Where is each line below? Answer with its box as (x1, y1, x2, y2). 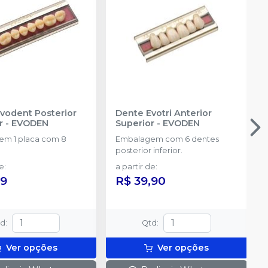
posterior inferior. (115, 145, 182, 155)
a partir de (115, 162, 156, 171)
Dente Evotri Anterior (115, 107, 212, 118)
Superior (115, 117, 154, 129)
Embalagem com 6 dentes (115, 134, 219, 144)
